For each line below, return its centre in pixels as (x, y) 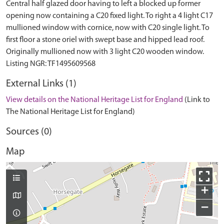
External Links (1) (41, 84)
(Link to (197, 100)
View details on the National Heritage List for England (94, 100)
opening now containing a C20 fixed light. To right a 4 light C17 (109, 16)
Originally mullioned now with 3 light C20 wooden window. (105, 52)
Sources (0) (29, 132)
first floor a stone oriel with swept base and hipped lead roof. (105, 40)
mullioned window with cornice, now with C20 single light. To (108, 28)
